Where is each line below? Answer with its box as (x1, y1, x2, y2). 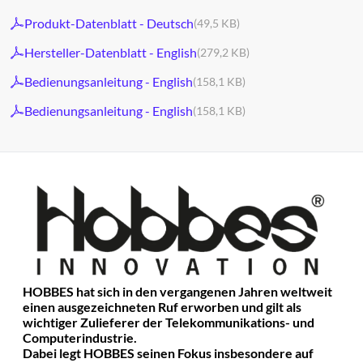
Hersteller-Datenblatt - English (24, 45, 197, 60)
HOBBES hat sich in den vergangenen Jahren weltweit (23, 284, 332, 300)
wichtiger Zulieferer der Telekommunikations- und (23, 314, 314, 331)
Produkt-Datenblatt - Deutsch (24, 15, 194, 31)
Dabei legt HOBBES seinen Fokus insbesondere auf (23, 345, 314, 361)
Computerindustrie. (23, 330, 137, 346)
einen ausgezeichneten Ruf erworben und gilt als (23, 299, 301, 315)
